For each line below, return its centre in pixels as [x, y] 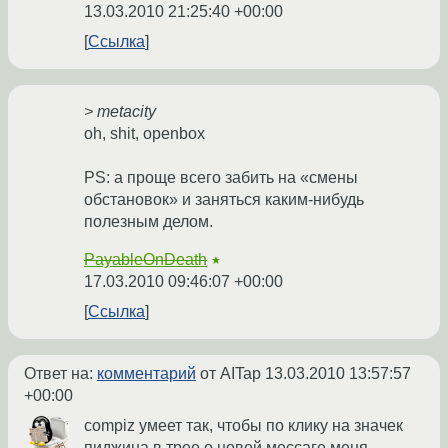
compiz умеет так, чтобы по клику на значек [243, 425]
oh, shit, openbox [144, 133]
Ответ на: [60, 373]
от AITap [230, 373]
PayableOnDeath [145, 259]
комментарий [146, 373]
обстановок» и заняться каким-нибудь [224, 199]
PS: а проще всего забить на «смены [221, 177]
